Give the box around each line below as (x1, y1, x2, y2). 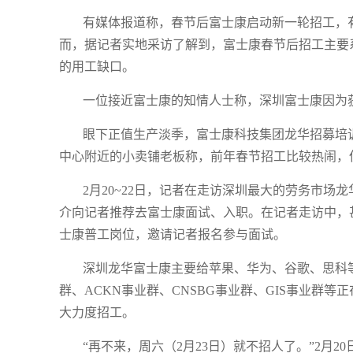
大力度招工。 (59, 306, 135, 319)
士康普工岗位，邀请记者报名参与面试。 (59, 228, 286, 241)
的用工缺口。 (59, 60, 135, 73)
